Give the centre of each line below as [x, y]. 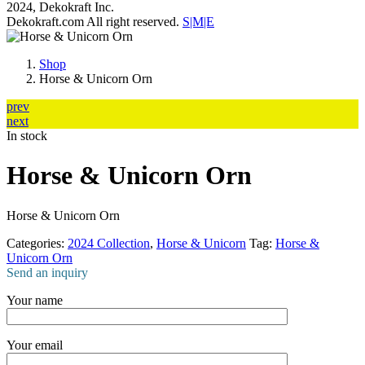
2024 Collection [109, 243]
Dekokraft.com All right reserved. [95, 22]
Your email [35, 345]
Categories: [37, 243]
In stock [27, 136]
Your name [35, 300]
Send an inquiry [47, 272]
